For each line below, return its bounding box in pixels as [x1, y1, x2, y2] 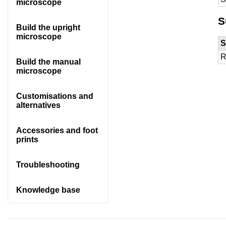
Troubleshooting [16, 160, 80, 169]
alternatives [16, 100, 61, 109]
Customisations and [16, 91, 93, 100]
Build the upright [16, 23, 80, 32]
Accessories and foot [16, 126, 98, 135]
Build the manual [16, 57, 81, 66]
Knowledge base [16, 185, 80, 194]
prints [16, 135, 38, 144]
